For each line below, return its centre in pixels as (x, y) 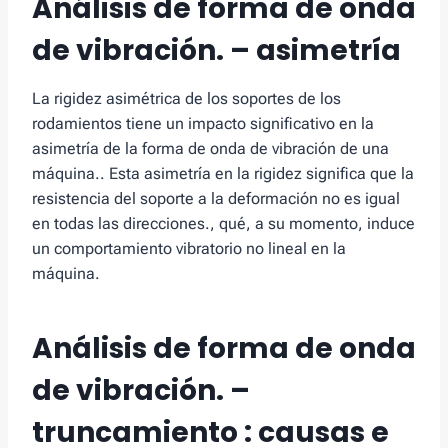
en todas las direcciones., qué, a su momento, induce (223, 224)
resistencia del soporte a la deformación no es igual (216, 199)
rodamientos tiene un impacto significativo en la (203, 124)
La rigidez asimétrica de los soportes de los (186, 99)
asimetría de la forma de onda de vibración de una (210, 149)
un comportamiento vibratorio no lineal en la (189, 249)
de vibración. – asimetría (216, 51)
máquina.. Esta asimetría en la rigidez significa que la (223, 174)
